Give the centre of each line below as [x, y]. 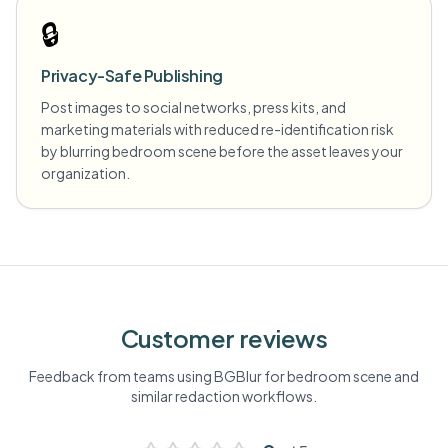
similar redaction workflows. [224, 396]
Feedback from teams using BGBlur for [158, 376]
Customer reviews [224, 338]
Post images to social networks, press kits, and [193, 107]
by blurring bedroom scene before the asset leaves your [222, 151]
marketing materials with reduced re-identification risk [217, 129]
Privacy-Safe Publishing [132, 75]
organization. [85, 173]
